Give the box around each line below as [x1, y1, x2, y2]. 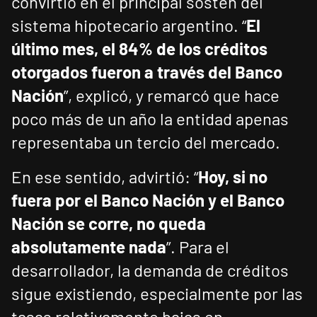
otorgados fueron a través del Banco [11, 62, 282, 83]
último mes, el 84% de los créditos [11, 38, 267, 59]
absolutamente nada [11, 236, 166, 258]
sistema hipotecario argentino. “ [11, 15, 246, 36]
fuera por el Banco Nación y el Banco [11, 190, 284, 211]
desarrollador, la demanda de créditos [11, 260, 289, 281]
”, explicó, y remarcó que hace [64, 85, 279, 106]
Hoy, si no [198, 166, 267, 188]
